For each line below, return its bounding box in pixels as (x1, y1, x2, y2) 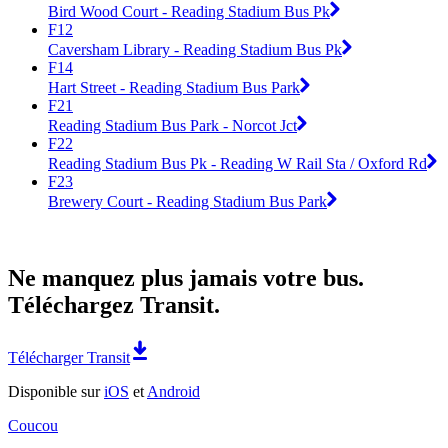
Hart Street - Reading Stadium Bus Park (48, 78, 300, 96)
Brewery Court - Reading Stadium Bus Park (48, 192, 327, 210)
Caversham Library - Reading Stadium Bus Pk (48, 40, 342, 58)
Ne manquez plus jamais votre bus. (8, 264, 364, 291)
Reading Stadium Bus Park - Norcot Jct (48, 116, 297, 134)
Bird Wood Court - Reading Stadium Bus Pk (48, 2, 330, 20)
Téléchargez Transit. (8, 291, 220, 318)
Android (147, 382, 200, 400)
